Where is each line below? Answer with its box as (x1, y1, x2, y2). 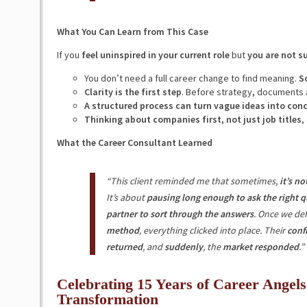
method (106, 224, 139, 236)
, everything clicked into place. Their (138, 224, 285, 236)
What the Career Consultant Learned (56, 136, 212, 149)
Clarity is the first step (84, 86, 182, 98)
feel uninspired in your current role (81, 49, 230, 61)
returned (106, 241, 143, 253)
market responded (220, 241, 299, 253)
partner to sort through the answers (106, 208, 254, 220)
